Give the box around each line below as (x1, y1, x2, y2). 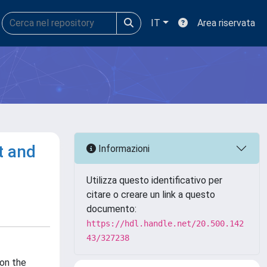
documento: (86, 203, 136, 215)
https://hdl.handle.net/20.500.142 (86, 219, 244, 228)
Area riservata (197, 17, 255, 29)
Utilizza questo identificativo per (86, 175, 222, 186)
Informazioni (96, 142, 150, 154)
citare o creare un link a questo (86, 189, 215, 200)
